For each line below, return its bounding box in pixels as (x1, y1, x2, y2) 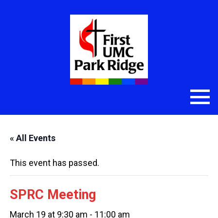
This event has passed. (10, 158, 99, 168)
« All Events (10, 133, 55, 143)
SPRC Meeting (10, 187, 96, 202)
